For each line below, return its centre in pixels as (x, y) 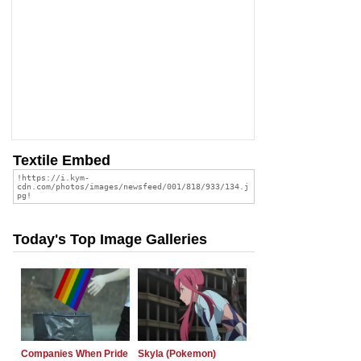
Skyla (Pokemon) (177, 353)
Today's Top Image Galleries (110, 239)
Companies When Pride (75, 353)
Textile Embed (62, 160)
